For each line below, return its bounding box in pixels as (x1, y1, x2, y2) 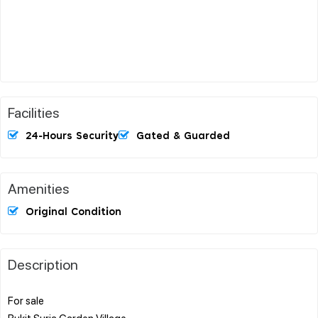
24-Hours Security (26, 131, 119, 141)
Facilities (8, 102, 60, 121)
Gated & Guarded (136, 131, 230, 141)
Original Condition (26, 207, 121, 217)
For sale (8, 292, 44, 307)
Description (8, 254, 78, 273)
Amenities (8, 178, 70, 197)
